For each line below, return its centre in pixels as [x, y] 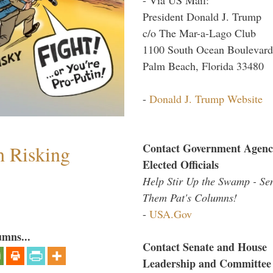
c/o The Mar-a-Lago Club [199, 33]
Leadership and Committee [207, 263]
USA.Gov [171, 214]
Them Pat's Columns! [190, 197]
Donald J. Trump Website [206, 98]
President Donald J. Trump [202, 16]
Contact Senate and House [205, 246]
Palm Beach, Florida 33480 [203, 66]
